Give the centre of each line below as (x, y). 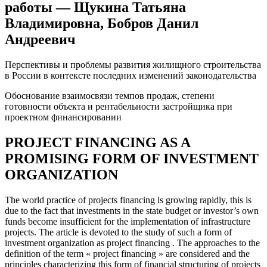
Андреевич (40, 40)
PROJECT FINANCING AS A (97, 143)
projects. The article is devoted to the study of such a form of (118, 232)
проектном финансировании (63, 117)
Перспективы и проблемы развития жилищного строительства (133, 65)
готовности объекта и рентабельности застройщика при (119, 107)
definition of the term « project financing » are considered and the (127, 254)
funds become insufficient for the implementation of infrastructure (128, 222)
